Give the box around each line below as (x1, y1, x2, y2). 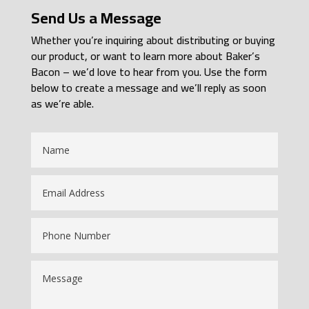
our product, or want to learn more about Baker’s (30, 46, 260, 66)
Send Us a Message (30, 3, 161, 32)
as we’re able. (30, 93, 97, 114)
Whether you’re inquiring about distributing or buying (30, 30, 275, 50)
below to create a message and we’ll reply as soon (30, 77, 266, 98)
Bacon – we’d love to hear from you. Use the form (30, 61, 267, 82)
